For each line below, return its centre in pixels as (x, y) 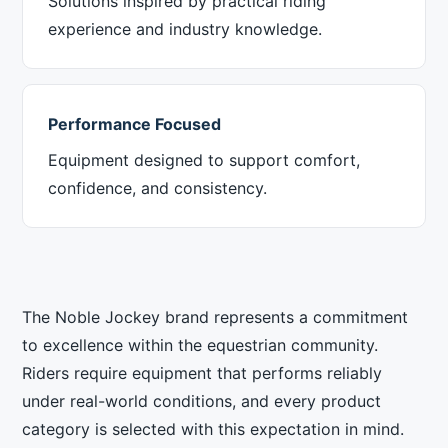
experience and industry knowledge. (185, 29)
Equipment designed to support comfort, (204, 160)
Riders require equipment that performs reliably (202, 373)
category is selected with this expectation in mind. (213, 429)
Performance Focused (135, 124)
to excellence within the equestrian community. (200, 345)
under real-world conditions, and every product (202, 401)
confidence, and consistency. (158, 188)
